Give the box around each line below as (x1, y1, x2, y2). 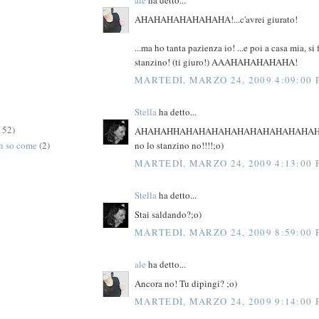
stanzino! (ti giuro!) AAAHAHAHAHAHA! (135, 55, 298, 68)
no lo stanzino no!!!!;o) (135, 138, 224, 152)
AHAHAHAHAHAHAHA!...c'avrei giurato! (135, 12, 298, 26)
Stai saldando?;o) (135, 207, 202, 221)
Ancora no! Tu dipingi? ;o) (135, 276, 237, 290)
